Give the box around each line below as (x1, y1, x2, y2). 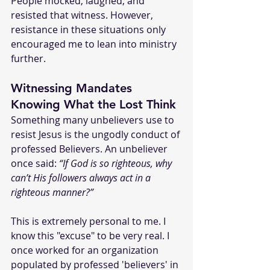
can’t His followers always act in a (11, 171, 153, 184)
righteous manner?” (11, 185, 93, 199)
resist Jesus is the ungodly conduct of (11, 127, 182, 141)
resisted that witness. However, (11, 8, 155, 22)
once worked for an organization (11, 243, 161, 257)
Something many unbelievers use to (11, 113, 177, 127)
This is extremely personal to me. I (11, 214, 168, 228)
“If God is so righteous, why (59, 156, 174, 170)
